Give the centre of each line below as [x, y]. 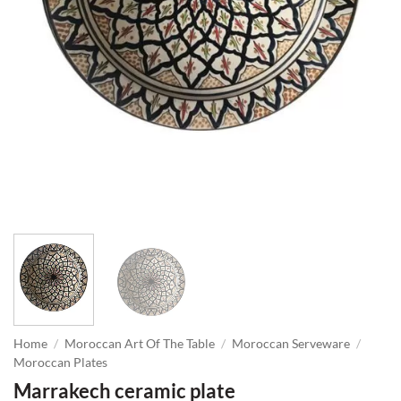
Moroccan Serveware [291, 343]
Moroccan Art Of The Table [140, 343]
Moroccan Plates [60, 362]
